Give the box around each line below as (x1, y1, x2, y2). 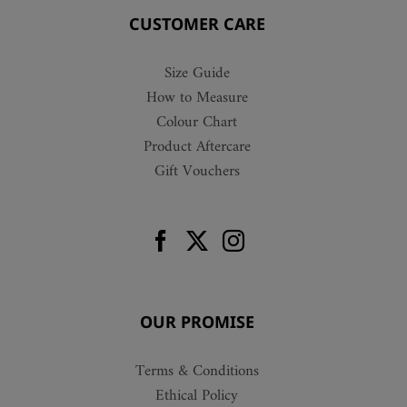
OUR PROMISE (139, 311, 254, 333)
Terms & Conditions (134, 358, 259, 386)
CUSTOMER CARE (128, 13, 265, 35)
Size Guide (164, 60, 230, 88)
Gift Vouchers (154, 158, 240, 186)
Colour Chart (156, 109, 237, 137)
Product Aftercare (143, 134, 251, 162)
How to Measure (145, 84, 248, 113)
